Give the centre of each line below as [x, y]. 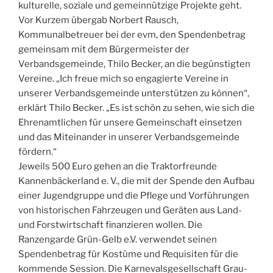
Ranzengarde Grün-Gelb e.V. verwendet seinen [118, 239]
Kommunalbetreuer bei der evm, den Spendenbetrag [132, 34]
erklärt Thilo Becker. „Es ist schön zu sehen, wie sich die [136, 108]
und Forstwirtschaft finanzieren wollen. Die [110, 225]
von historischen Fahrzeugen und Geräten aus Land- [130, 210]
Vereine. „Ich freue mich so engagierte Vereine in [123, 78]
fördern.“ [37, 151]
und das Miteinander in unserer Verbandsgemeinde [129, 137]
